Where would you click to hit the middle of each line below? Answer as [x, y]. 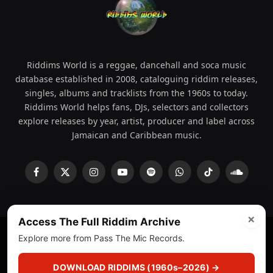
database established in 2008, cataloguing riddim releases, [136, 79]
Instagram [113, 177]
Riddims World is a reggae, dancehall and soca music [136, 65]
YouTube [138, 177]
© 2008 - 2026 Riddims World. [82, 246]
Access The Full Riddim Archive [99, 222]
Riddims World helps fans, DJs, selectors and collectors [136, 107]
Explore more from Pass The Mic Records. [101, 238]
